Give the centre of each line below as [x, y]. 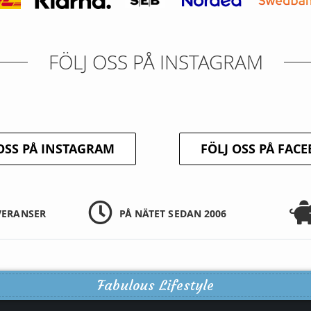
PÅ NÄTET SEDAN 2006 [173, 214]
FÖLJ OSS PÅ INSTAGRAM [155, 62]
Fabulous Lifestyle [155, 285]
